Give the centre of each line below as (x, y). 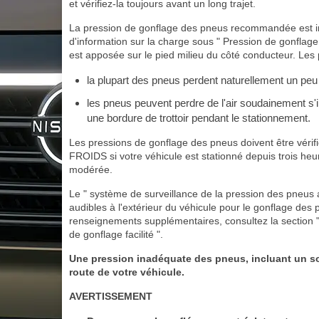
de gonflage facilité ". (116, 234)
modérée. (91, 169)
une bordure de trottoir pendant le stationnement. (199, 118)
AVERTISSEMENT (111, 296)
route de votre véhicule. (127, 272)
